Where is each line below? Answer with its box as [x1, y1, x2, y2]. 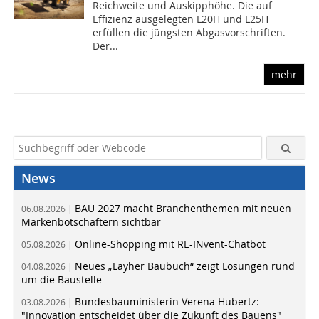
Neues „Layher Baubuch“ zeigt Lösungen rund [75, 259, 295, 273]
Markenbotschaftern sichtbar [21, 215, 161, 229]
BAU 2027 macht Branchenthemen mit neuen [75, 202, 291, 216]
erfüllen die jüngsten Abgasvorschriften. [93, 26, 286, 40]
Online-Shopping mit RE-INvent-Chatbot [75, 237, 266, 251]
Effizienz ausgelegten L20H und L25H [93, 12, 269, 26]
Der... [93, 39, 119, 53]
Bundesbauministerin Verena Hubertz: [75, 295, 259, 309]
